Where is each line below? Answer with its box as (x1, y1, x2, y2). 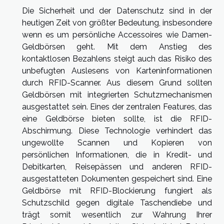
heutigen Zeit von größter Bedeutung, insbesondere (22, 17, 212, 27)
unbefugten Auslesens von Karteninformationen (22, 65, 212, 75)
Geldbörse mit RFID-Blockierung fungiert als (22, 185, 212, 195)
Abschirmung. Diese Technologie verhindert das (22, 125, 212, 135)
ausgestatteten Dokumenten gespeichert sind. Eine (22, 173, 212, 183)
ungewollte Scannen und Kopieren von (22, 137, 212, 147)
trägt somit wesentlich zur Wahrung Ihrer (22, 209, 212, 219)
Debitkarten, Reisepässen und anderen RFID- (22, 161, 212, 171)
